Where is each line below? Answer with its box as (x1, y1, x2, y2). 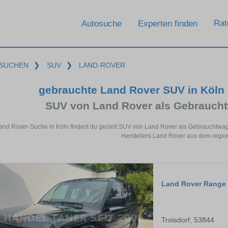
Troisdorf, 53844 (161, 216, 214, 224)
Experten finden (138, 18, 197, 28)
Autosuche (81, 18, 122, 28)
